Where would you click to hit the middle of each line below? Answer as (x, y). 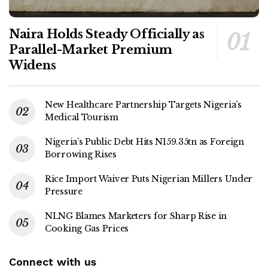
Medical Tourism (82, 117)
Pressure (64, 191)
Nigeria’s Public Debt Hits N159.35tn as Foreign (144, 141)
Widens (33, 65)
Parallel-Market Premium (91, 49)
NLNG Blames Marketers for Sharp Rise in (136, 216)
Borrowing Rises (81, 154)
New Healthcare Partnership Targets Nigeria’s (143, 104)
